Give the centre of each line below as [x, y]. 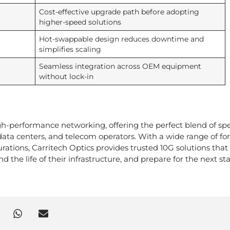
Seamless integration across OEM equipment [120, 66]
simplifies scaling [70, 49]
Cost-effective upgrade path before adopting [119, 12]
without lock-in [66, 76]
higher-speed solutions [80, 22]
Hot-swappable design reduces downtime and [121, 39]
